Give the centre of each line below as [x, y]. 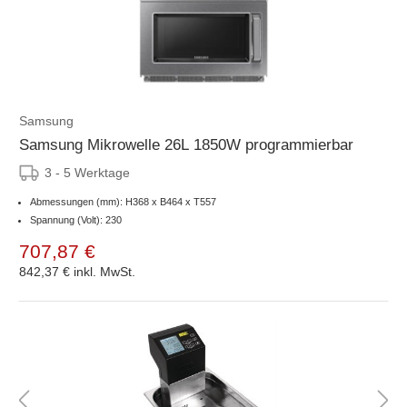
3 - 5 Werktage [87, 172]
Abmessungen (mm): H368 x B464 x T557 [123, 201]
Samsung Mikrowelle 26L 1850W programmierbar [186, 144]
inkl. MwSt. [104, 271]
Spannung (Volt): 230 [76, 219]
